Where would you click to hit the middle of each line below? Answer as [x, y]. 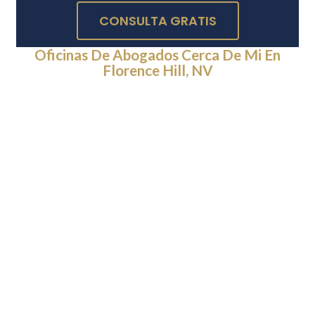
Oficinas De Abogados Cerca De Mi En [157, 55]
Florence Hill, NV [157, 70]
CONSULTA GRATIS [157, 21]
